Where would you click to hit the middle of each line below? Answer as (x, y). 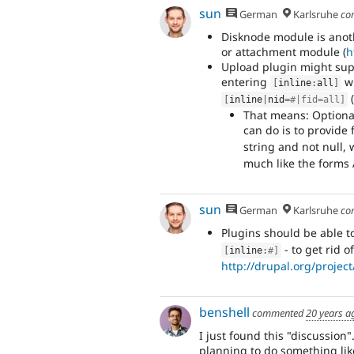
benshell (224, 312)
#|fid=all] (318, 100)
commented (278, 313)
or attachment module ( (284, 52)
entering (246, 82)
